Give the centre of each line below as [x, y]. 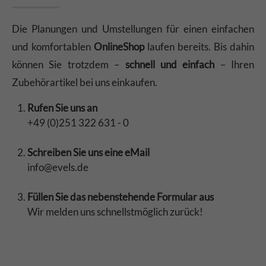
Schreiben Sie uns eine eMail [88, 153]
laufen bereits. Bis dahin [199, 47]
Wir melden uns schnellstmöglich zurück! [115, 212]
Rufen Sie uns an [62, 108]
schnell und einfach [170, 65]
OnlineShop [119, 47]
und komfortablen [53, 47]
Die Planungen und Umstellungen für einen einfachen [133, 29]
